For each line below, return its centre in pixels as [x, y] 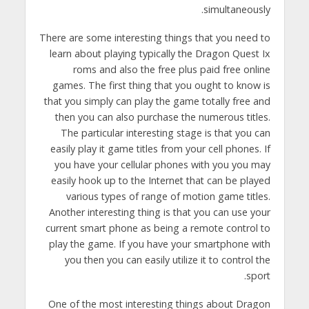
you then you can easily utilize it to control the [167, 260]
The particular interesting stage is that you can [165, 133]
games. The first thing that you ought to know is [161, 86]
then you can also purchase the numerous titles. [162, 117]
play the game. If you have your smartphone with [159, 244]
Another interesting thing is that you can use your [159, 212]
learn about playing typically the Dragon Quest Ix [160, 54]
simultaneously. [237, 10]
